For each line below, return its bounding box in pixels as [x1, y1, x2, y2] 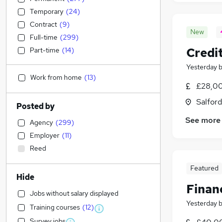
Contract [30, 20, 57, 29]
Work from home [30, 73, 82, 82]
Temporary [30, 7, 63, 16]
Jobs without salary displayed [30, 189, 118, 198]
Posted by [16, 101, 55, 111]
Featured [190, 164, 219, 173]
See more [185, 115, 221, 126]
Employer [30, 131, 59, 140]
